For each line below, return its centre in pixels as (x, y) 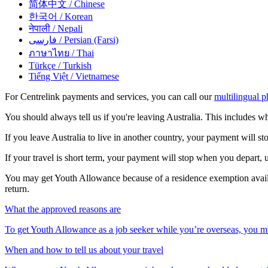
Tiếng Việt (48, 76)
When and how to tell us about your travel (84, 249)
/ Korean (75, 16)
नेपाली (39, 28)
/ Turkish (74, 65)
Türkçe (42, 65)
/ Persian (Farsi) (88, 39)
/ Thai (82, 53)
